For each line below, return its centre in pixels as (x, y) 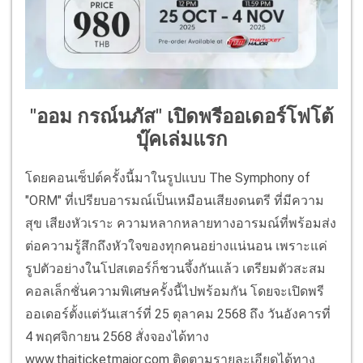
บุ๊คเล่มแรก (181, 140)
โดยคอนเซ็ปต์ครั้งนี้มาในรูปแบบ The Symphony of (168, 177)
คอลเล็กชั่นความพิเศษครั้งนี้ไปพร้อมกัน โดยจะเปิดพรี (175, 291)
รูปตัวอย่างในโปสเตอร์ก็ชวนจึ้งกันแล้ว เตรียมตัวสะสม (175, 268)
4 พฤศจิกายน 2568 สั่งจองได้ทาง (117, 336)
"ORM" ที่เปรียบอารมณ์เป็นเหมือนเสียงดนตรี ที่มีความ (175, 200)
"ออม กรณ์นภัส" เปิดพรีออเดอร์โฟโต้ (181, 117)
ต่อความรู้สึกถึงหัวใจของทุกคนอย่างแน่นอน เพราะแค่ (176, 246)
